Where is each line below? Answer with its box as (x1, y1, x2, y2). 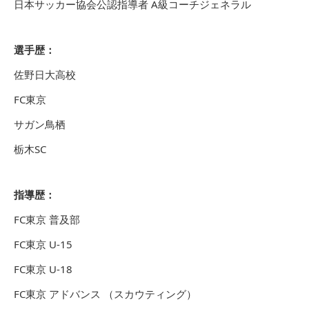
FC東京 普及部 (14, 212, 80, 226)
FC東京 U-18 (14, 262, 72, 276)
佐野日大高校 (14, 68, 76, 81)
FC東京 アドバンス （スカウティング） (14, 287, 197, 301)
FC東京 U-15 (14, 237, 72, 251)
